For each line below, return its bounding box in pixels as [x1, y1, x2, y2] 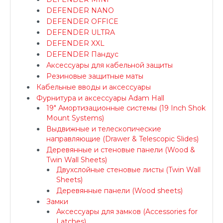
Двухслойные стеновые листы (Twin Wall [56, 165, 201, 174]
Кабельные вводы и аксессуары [36, 83, 151, 92]
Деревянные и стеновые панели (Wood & [46, 145, 195, 154]
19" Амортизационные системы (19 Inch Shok [46, 104, 206, 112]
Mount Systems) [46, 113, 104, 122]
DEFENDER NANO [46, 6, 114, 15]
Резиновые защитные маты [46, 72, 143, 81]
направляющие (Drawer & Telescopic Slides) [46, 134, 199, 143]
